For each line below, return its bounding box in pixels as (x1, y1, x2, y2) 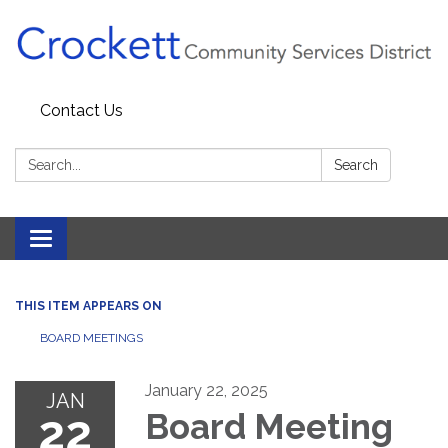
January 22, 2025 (145, 381, 268, 401)
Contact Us (40, 101, 123, 121)
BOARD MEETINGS (40, 331, 143, 346)
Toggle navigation (40, 231, 173, 251)
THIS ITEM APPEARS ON (15, 299, 162, 314)
